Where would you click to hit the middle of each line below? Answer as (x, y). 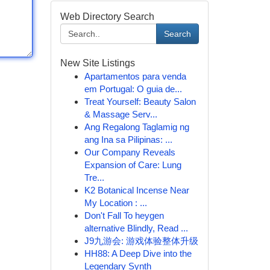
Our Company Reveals (130, 152)
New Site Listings (97, 63)
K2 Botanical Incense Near (137, 190)
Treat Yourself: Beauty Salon (140, 102)
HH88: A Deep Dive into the (138, 253)
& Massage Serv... (121, 114)
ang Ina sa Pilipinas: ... (128, 140)
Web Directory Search (107, 17)
